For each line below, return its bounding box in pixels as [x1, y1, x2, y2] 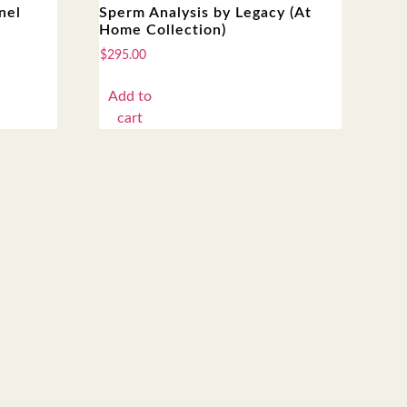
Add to [107, 88, 152, 104]
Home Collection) [99, 22, 227, 37]
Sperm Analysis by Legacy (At [99, 5, 313, 20]
